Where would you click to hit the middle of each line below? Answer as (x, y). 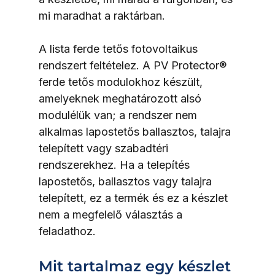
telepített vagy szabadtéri (105, 148)
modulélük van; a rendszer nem (119, 115)
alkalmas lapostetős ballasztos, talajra (136, 132)
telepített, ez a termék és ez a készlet (134, 198)
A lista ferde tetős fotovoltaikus (119, 49)
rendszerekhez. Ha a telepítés (115, 165)
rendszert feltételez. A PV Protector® (134, 65)
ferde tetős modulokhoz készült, (122, 82)
